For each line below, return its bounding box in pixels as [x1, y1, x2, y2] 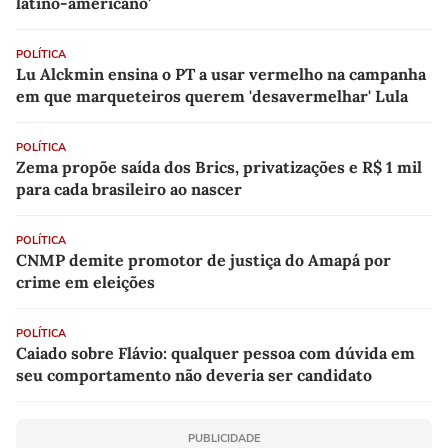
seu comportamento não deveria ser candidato [16, 364, 372, 385]
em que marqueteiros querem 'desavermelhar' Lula [16, 85, 408, 106]
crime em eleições [16, 271, 155, 292]
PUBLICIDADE [188, 430, 260, 446]
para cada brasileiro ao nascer [16, 178, 242, 199]
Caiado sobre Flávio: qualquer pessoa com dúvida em [16, 342, 415, 363]
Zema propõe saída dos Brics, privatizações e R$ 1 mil [16, 156, 422, 177]
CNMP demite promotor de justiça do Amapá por [16, 249, 391, 270]
